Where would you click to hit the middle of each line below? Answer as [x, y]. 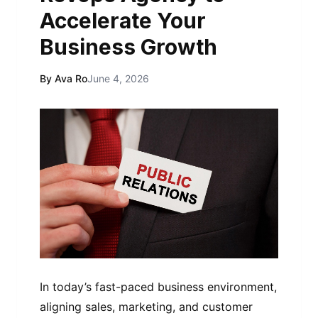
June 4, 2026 [118, 78]
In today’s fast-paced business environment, [158, 286]
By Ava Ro [64, 78]
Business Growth [128, 47]
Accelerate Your [123, 21]
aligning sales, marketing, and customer [146, 306]
